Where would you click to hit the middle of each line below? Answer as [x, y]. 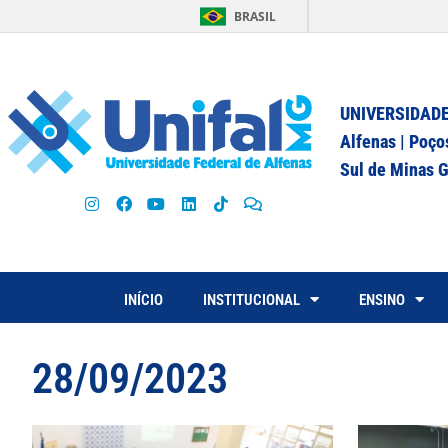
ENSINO [382, 299]
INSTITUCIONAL [251, 299]
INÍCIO [143, 299]
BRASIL [255, 16]
